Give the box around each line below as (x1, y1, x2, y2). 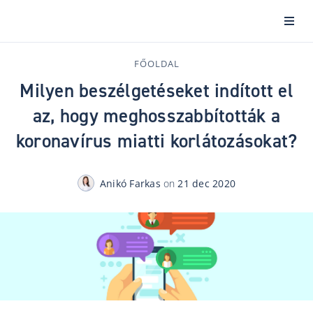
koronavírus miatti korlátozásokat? (15, 129, 298, 154)
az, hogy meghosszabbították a (32, 103, 281, 129)
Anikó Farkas (99, 176, 161, 190)
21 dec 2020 (177, 176, 236, 190)
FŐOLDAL (133, 57, 180, 70)
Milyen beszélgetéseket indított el (20, 78, 293, 103)
